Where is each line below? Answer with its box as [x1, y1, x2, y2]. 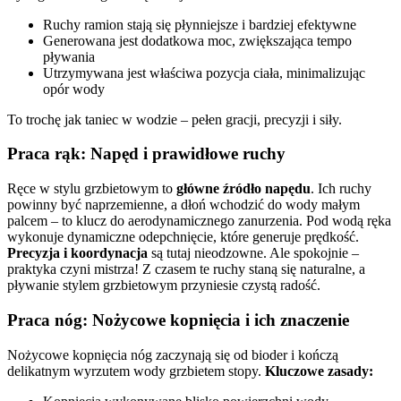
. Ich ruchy [311, 181, 371, 197]
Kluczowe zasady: [265, 363, 373, 379]
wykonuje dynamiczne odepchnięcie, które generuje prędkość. [7, 229, 359, 245]
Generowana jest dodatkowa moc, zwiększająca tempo [43, 32, 352, 48]
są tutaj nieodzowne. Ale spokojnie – [148, 245, 359, 261]
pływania [43, 48, 95, 64]
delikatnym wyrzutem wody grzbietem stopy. [7, 363, 265, 379]
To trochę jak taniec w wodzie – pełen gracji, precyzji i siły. [7, 111, 342, 127]
